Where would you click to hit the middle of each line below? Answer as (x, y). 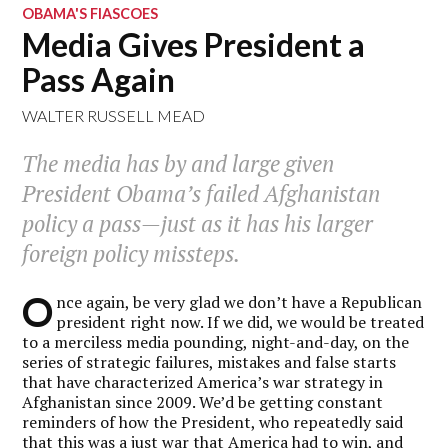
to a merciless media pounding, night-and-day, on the (216, 341)
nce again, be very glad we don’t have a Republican (239, 301)
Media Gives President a (194, 44)
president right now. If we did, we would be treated (240, 321)
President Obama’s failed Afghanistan (201, 194)
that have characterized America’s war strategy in (203, 381)
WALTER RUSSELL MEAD (114, 115)
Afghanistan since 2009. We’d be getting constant (203, 401)
